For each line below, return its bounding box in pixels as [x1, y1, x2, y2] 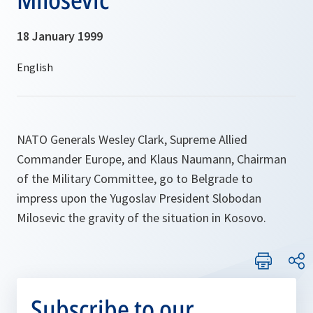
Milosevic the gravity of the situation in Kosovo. [17, 210, 266, 226]
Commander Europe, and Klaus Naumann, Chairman [17, 151, 286, 167]
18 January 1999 [17, 28, 103, 44]
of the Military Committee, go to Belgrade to [17, 170, 253, 187]
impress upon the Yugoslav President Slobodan [17, 190, 261, 206]
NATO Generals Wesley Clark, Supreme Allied [17, 131, 247, 147]
